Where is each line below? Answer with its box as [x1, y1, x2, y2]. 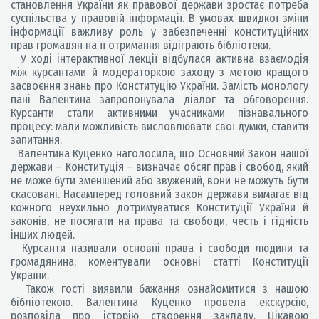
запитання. [11, 133, 62, 147]
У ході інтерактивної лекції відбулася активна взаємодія [11, 52, 308, 66]
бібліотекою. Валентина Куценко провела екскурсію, [11, 296, 308, 309]
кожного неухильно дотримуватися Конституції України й [11, 201, 308, 214]
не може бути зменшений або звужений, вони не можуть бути [11, 174, 308, 187]
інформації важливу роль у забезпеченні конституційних [11, 25, 308, 38]
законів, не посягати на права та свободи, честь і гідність [11, 214, 308, 228]
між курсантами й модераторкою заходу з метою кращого [11, 66, 308, 79]
